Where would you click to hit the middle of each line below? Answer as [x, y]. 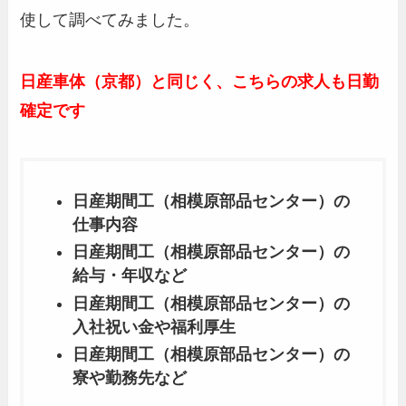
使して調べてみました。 [110, 19]
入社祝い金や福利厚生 [155, 327]
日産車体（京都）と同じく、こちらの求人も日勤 [200, 81]
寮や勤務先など [130, 378]
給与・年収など [130, 276]
